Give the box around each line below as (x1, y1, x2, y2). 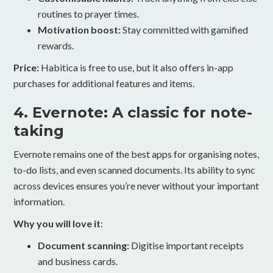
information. (13, 195, 65, 207)
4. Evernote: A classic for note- (13, 103, 253, 121)
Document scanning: (38, 239, 130, 251)
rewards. (38, 39, 74, 51)
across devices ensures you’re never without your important (13, 179, 260, 191)
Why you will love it (13, 217, 101, 229)
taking (13, 121, 65, 140)
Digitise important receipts (129, 239, 244, 251)
